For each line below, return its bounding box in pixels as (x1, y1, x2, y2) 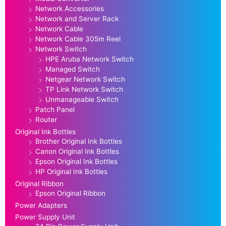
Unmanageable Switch (45, 95, 119, 104)
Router (35, 116, 57, 124)
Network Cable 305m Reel (35, 35, 121, 43)
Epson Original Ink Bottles (35, 157, 118, 166)
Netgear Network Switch (45, 75, 125, 84)
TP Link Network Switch (45, 85, 123, 94)
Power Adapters (15, 201, 67, 210)
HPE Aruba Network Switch (45, 55, 134, 64)
